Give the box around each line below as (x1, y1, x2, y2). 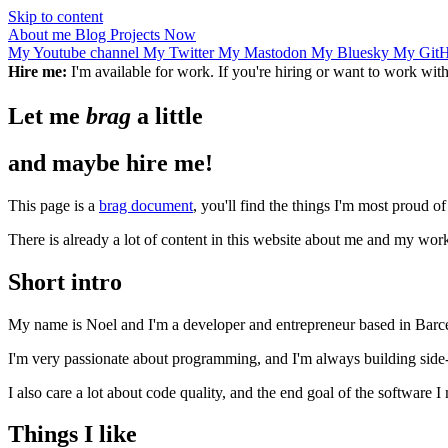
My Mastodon (218, 44, 311, 61)
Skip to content (8, 8, 103, 25)
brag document (99, 196, 193, 214)
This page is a (8, 196, 99, 214)
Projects (110, 26, 164, 43)
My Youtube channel (8, 44, 143, 61)
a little (131, 102, 203, 129)
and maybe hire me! (8, 149, 213, 176)
